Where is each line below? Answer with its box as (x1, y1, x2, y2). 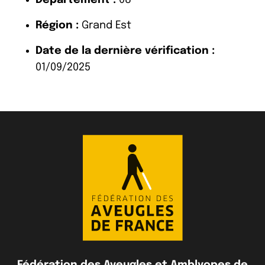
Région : (35, 20, 79, 31)
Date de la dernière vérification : (35, 45, 215, 56)
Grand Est (79, 20, 131, 31)
